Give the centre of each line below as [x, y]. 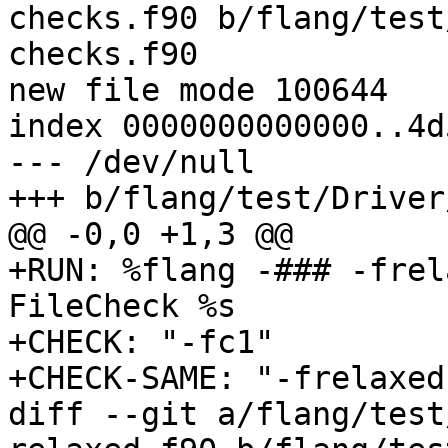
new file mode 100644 [198, 90]
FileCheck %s [122, 306]
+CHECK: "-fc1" [141, 342]
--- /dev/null [131, 162]
